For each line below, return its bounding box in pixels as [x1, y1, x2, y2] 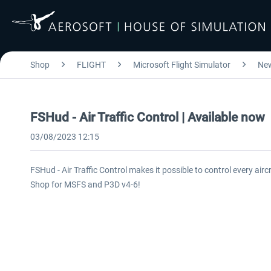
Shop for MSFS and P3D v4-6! [30, 180, 140, 189]
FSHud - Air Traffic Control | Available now [30, 110, 265, 125]
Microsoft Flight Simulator [133, 60, 230, 70]
